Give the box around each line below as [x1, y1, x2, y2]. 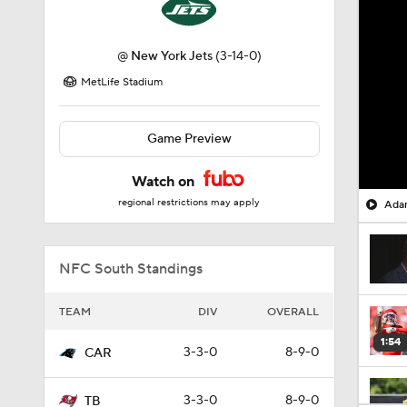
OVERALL [267, 305, 319, 319]
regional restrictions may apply [118, 196, 261, 209]
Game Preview [146, 131, 232, 147]
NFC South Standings [59, 260, 203, 278]
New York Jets [130, 48, 213, 65]
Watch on [132, 173, 199, 191]
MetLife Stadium [81, 75, 163, 89]
